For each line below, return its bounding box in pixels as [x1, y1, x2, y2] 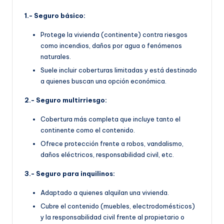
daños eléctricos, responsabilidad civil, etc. [40, 150, 174, 158]
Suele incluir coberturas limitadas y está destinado [40, 65, 197, 74]
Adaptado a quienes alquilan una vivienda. [40, 188, 169, 196]
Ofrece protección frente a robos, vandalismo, [40, 139, 183, 147]
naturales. [40, 52, 71, 60]
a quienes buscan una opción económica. [40, 76, 166, 85]
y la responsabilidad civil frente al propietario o [40, 213, 184, 221]
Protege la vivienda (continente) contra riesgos [40, 30, 187, 38]
